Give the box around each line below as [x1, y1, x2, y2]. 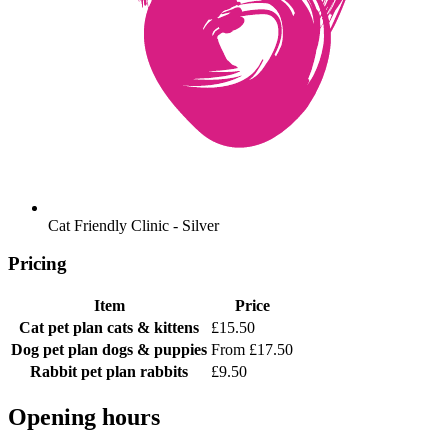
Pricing [8, 253, 67, 275]
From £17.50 [211, 341, 293, 359]
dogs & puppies [102, 341, 207, 359]
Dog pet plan [11, 341, 102, 359]
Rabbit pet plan [30, 363, 140, 381]
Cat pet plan [19, 319, 107, 337]
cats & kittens [107, 319, 199, 337]
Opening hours [8, 404, 160, 431]
